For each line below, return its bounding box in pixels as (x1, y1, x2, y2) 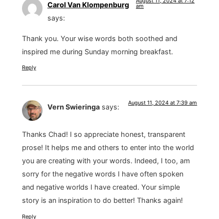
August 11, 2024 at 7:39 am (128, 99, 197, 107)
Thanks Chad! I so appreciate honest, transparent (22, 130, 185, 139)
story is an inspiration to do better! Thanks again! (22, 196, 183, 205)
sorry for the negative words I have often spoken (22, 170, 183, 178)
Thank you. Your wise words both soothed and (22, 34, 177, 43)
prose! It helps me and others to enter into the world (22, 143, 194, 152)
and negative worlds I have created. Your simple (22, 183, 180, 192)
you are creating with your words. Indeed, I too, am (22, 156, 190, 165)
